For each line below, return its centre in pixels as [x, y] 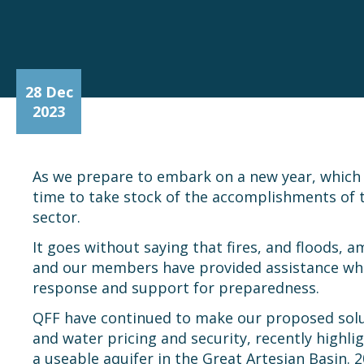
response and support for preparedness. [176, 288]
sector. [56, 217]
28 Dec [49, 92]
